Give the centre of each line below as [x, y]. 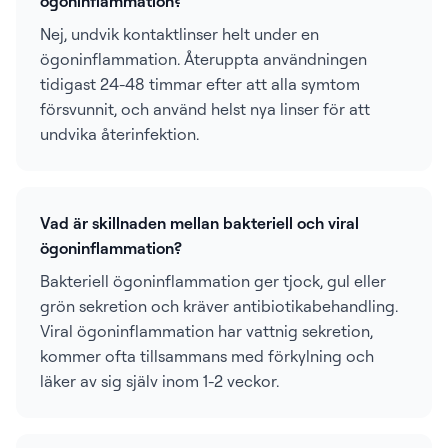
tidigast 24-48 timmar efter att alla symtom [200, 84]
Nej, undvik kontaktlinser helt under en [179, 34]
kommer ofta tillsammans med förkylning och [207, 356]
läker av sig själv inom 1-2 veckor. [159, 381]
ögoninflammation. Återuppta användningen [203, 59]
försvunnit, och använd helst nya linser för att [205, 109]
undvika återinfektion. [119, 134]
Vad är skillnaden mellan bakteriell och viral [199, 223]
